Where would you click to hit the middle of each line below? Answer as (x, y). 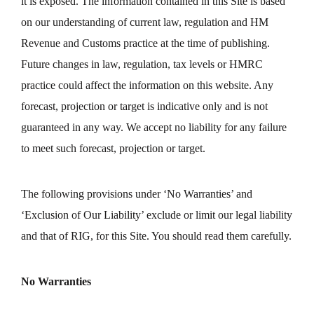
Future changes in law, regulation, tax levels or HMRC (142, 64)
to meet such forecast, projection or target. (113, 148)
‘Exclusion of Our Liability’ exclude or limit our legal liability (157, 215)
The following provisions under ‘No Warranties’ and (137, 194)
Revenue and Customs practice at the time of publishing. (145, 43)
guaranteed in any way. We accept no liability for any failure (154, 127)
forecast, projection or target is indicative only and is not (144, 106)
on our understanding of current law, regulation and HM (145, 22)
